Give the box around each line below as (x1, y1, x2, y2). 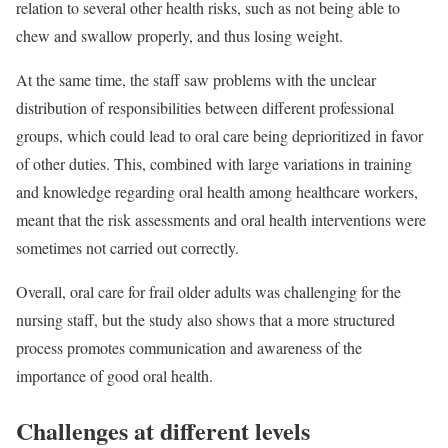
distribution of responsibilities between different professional (16, 96, 394, 118)
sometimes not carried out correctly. (16, 236, 239, 258)
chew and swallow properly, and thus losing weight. (16, 24, 343, 46)
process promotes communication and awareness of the (16, 336, 362, 358)
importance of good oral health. (16, 364, 213, 386)
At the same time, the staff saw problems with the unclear (16, 68, 376, 90)
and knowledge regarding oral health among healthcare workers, (16, 180, 418, 202)
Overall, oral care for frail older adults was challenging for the (16, 280, 401, 302)
